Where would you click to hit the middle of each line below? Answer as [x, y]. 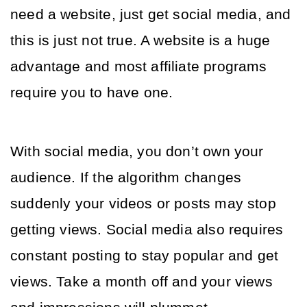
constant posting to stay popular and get [145, 256]
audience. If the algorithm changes [126, 177]
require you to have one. [94, 93]
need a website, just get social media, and [151, 14]
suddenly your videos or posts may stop [143, 204]
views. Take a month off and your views [142, 282]
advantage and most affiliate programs [139, 66]
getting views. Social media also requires [147, 230]
